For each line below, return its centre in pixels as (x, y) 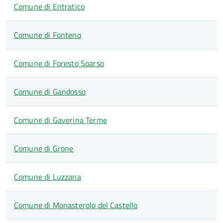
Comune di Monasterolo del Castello (76, 205)
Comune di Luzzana (48, 177)
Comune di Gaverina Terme (60, 120)
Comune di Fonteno (48, 35)
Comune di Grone (44, 148)
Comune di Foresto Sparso (59, 63)
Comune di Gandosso (50, 92)
